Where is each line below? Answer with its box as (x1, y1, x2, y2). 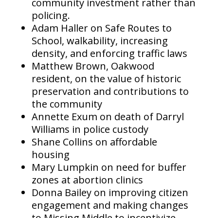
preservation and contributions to (31, 85, 189, 98)
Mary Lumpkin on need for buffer (31, 161, 186, 174)
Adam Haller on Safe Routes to (31, 21, 172, 35)
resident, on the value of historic (31, 72, 181, 86)
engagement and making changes (31, 199, 188, 212)
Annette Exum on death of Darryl (31, 110, 184, 124)
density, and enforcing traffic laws (31, 47, 187, 60)
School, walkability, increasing (31, 34, 168, 48)
